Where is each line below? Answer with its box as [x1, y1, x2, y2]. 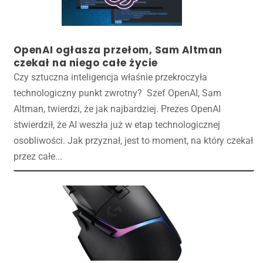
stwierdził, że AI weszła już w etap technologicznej [13, 119, 220, 130]
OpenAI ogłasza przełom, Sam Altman [13, 42, 222, 57]
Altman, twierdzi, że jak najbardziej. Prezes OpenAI [13, 103, 221, 114]
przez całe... [13, 150, 62, 162]
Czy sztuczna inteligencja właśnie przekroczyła [13, 71, 207, 83]
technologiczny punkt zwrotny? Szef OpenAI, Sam [13, 87, 221, 99]
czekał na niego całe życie [13, 55, 158, 70]
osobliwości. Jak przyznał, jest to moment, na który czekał [13, 134, 253, 146]
